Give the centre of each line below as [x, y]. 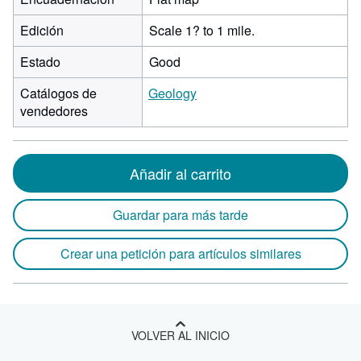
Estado [40, 62]
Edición [42, 30]
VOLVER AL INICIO [180, 335]
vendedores [54, 111]
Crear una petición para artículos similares [180, 253]
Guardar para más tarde [180, 215]
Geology [172, 93]
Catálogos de [58, 93]
